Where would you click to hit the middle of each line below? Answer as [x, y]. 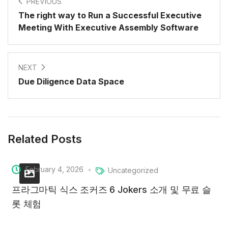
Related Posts [45, 139]
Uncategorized [133, 170]
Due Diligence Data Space [71, 81]
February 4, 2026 [54, 169]
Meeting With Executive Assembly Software [108, 27]
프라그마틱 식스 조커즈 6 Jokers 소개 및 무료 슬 [111, 190]
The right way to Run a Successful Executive [110, 15]
